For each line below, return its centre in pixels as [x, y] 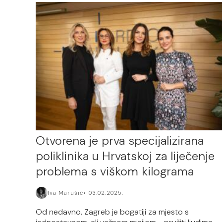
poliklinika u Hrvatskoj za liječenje [125, 156]
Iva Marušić [65, 193]
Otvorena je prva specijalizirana [120, 140]
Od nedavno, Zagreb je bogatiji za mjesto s [112, 212]
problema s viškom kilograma [115, 171]
